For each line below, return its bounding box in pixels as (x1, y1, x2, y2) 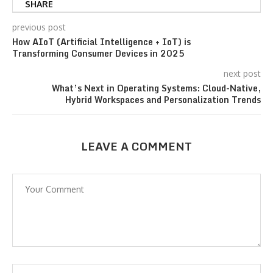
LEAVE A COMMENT (81, 137, 192, 155)
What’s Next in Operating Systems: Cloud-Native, (52, 81, 261, 95)
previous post (12, 22, 66, 32)
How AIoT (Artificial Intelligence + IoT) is (12, 35, 191, 49)
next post (224, 68, 261, 79)
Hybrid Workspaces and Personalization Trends (65, 93, 261, 107)
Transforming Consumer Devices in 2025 (12, 46, 185, 60)
